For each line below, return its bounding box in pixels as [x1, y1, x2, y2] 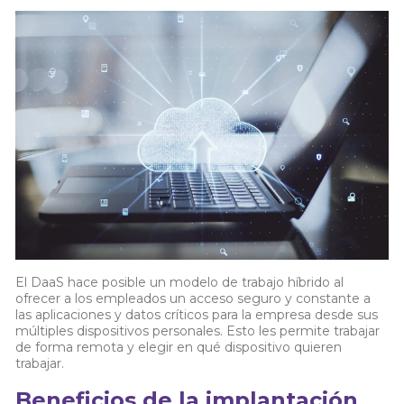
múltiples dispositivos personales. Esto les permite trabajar [15, 322, 381, 339]
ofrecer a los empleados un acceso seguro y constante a [15, 289, 372, 307]
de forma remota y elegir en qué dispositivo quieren [15, 338, 343, 355]
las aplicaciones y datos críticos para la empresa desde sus [15, 306, 379, 323]
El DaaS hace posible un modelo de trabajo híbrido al [15, 273, 344, 290]
